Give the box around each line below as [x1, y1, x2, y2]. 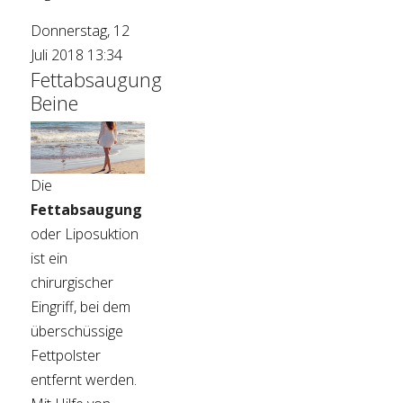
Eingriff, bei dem [31, 296, 131, 317]
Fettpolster [31, 345, 102, 365]
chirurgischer [31, 272, 114, 292]
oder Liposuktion [31, 223, 139, 244]
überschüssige [31, 320, 124, 341]
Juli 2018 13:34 [31, 44, 123, 65]
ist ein [31, 247, 68, 268]
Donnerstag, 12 [31, 20, 130, 40]
